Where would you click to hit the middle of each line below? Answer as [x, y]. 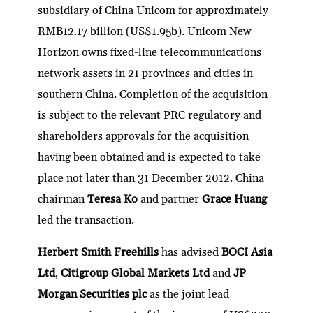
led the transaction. [86, 220]
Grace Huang [235, 199]
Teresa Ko [114, 199]
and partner [172, 199]
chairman [63, 199]
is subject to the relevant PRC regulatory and [150, 115]
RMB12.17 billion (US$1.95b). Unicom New [145, 31]
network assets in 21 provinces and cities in [146, 73]
